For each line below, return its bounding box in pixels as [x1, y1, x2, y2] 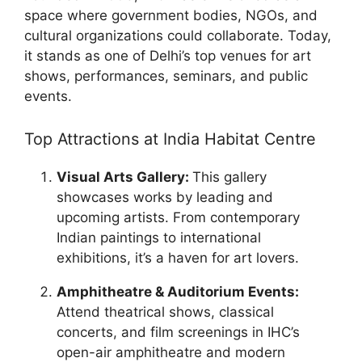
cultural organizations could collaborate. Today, [24, 27, 331, 44]
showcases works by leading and [57, 188, 273, 205]
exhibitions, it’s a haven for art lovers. [57, 249, 299, 266]
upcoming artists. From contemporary [57, 208, 300, 225]
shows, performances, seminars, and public [24, 68, 308, 85]
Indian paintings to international [57, 229, 261, 246]
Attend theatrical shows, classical [57, 303, 274, 320]
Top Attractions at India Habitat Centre [24, 128, 316, 149]
